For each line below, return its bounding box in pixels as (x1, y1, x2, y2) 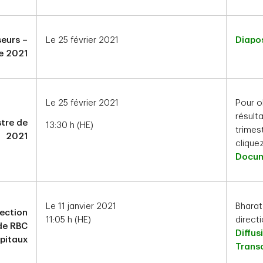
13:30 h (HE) (46, 121, 93, 130)
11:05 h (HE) (46, 215, 91, 224)
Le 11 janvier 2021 (46, 202, 116, 211)
